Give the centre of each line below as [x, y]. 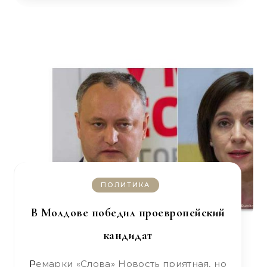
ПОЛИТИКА [125, 185]
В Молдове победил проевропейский [128, 213]
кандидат [128, 235]
